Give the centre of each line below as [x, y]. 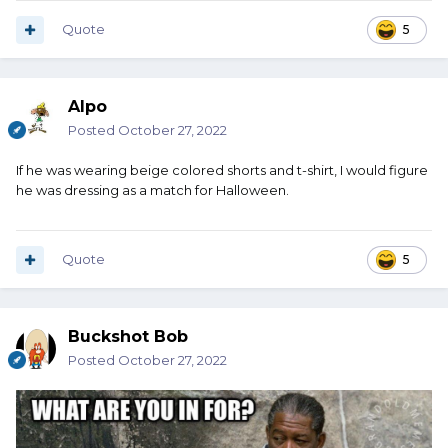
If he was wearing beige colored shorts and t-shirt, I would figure [222, 170]
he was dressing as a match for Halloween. [152, 190]
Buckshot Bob [128, 337]
